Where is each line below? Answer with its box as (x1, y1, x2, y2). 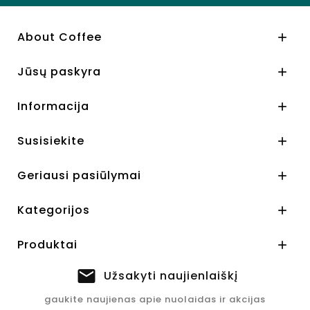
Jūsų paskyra (17, 64, 101, 80)
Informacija (17, 98, 89, 115)
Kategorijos (17, 202, 90, 219)
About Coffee (17, 29, 102, 46)
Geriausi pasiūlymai (17, 167, 141, 184)
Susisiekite (17, 133, 84, 149)
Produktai (17, 237, 77, 253)
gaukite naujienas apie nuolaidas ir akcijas (44, 293, 266, 307)
